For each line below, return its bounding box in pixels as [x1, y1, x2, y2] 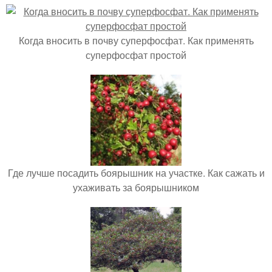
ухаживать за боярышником [73, 180, 199, 194]
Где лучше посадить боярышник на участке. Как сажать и [7, 166, 265, 180]
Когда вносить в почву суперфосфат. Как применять [18, 33, 254, 47]
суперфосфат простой [86, 48, 186, 62]
